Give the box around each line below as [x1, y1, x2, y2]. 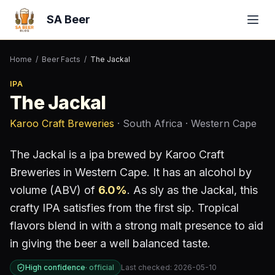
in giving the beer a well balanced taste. [10, 237, 211, 250]
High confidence [25, 263, 85, 272]
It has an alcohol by [150, 166, 252, 179]
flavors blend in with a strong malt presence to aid [10, 219, 263, 232]
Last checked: [121, 263, 174, 272]
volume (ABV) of [10, 184, 98, 196]
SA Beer [47, 13, 90, 26]
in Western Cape [60, 166, 147, 179]
